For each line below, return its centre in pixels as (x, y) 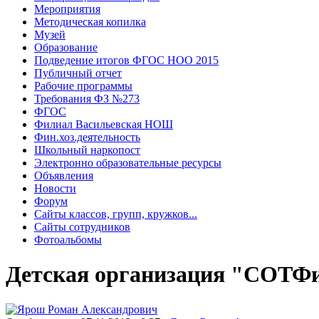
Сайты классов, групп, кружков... (116, 214)
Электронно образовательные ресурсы (128, 162)
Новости (55, 188)
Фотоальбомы (68, 239)
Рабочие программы (83, 85)
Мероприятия (67, 9)
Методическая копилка (90, 21)
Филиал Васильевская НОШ (104, 124)
